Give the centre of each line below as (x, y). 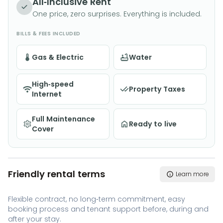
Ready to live (153, 124)
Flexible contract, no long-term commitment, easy (97, 199)
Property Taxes (157, 89)
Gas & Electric (58, 57)
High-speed (53, 84)
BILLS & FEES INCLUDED (49, 34)
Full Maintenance (63, 119)
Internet (47, 94)
